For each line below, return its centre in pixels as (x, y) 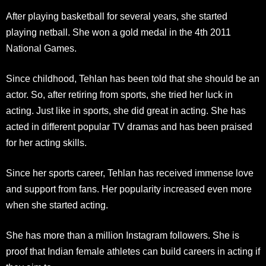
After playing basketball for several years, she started (117, 16)
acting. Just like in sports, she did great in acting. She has (126, 111)
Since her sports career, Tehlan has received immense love (130, 173)
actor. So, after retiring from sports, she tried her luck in (119, 95)
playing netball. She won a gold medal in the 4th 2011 (118, 32)
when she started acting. (57, 205)
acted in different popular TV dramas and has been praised (129, 127)
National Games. (41, 48)
